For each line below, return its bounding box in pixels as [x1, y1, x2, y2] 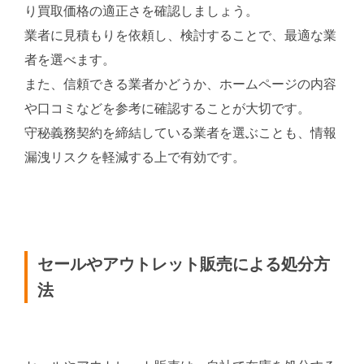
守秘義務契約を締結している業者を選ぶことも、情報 [24, 125, 336, 140]
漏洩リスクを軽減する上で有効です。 [24, 149, 245, 164]
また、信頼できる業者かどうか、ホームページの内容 [24, 76, 336, 91]
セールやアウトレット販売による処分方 [37, 255, 330, 274]
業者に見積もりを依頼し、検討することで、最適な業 [24, 28, 336, 42]
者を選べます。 [24, 52, 115, 67]
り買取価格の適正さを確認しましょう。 [24, 3, 258, 18]
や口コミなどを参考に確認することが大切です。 [24, 101, 310, 115]
